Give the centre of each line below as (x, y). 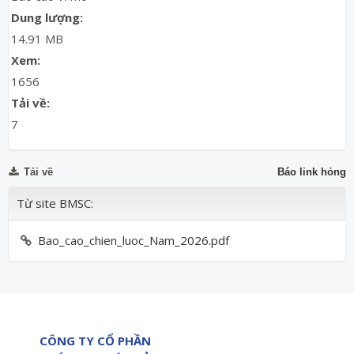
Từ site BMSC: (55, 203)
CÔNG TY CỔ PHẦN (95, 340)
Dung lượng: (47, 17)
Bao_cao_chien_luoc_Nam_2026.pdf (134, 240)
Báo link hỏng (312, 171)
